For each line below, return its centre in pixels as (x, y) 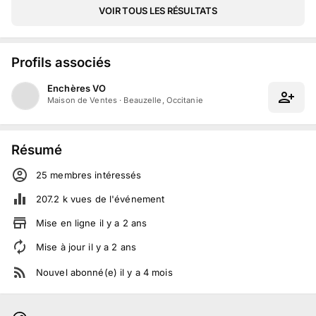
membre (67, 175)
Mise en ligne (68, 223)
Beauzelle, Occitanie (163, 101)
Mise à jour (62, 247)
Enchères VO (77, 89)
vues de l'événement (116, 199)
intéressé (114, 175)
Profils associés (61, 62)
